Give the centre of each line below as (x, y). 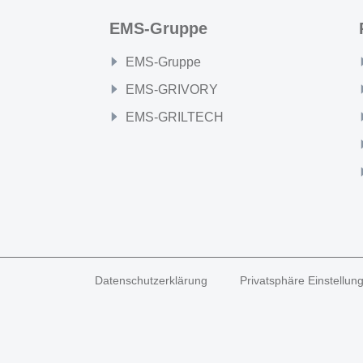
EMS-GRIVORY (171, 90)
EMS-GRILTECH (174, 117)
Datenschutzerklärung (151, 280)
